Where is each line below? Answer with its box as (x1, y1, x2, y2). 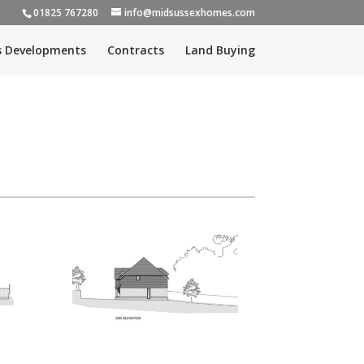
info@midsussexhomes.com (123, 6, 255, 19)
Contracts (106, 42, 164, 58)
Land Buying (184, 42, 255, 58)
